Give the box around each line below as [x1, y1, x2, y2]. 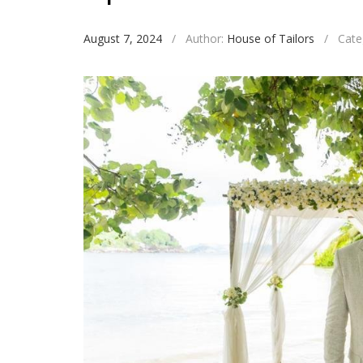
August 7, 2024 [83, 31, 162, 46]
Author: [186, 31, 227, 46]
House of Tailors [227, 31, 314, 46]
